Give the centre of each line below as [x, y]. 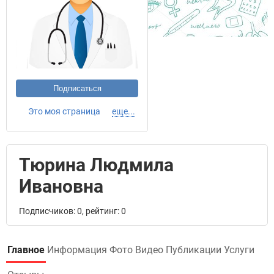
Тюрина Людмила [96, 165]
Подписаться [77, 88]
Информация [77, 250]
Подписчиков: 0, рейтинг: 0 [72, 211]
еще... [124, 111]
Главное [26, 250]
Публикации [194, 250]
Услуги [239, 250]
